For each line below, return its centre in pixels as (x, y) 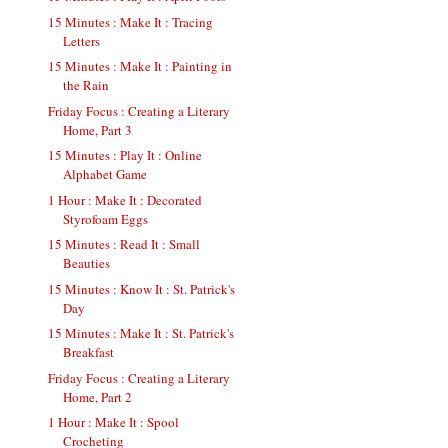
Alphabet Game (105, 174)
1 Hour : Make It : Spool (114, 422)
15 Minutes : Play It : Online (125, 155)
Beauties (87, 263)
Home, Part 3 (98, 129)
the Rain (86, 85)
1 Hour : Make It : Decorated (125, 199)
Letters (82, 40)
